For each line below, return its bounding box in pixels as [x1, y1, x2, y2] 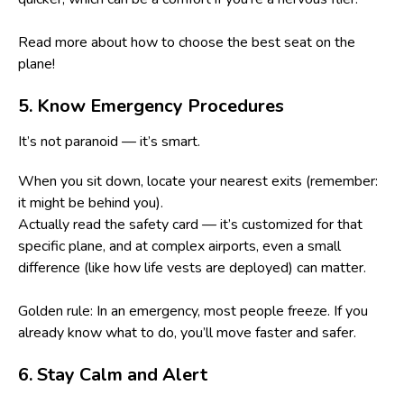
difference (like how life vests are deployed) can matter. [18, 257, 366, 278]
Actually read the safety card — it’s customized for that [18, 214, 363, 234]
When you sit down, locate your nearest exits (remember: [18, 170, 378, 191]
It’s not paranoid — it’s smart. [18, 131, 200, 151]
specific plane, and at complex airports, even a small [18, 235, 341, 256]
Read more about [18, 32, 131, 52]
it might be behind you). [18, 192, 163, 213]
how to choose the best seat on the [131, 32, 355, 52]
